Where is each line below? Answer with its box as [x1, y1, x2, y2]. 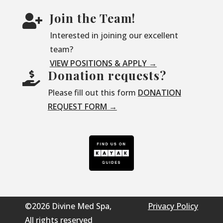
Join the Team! [49, 9, 135, 26]
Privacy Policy [148, 201, 198, 212]
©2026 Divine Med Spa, [25, 201, 111, 212]
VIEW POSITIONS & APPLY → [49, 57, 157, 69]
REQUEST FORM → [47, 101, 117, 112]
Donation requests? [47, 67, 166, 83]
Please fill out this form [47, 87, 138, 98]
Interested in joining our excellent [49, 29, 178, 41]
